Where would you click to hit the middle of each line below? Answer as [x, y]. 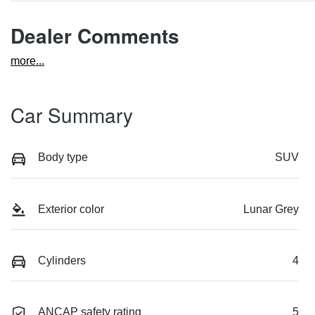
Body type [63, 157]
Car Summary [72, 115]
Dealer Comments [95, 36]
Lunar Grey [271, 209]
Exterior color [71, 209]
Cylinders [62, 260]
